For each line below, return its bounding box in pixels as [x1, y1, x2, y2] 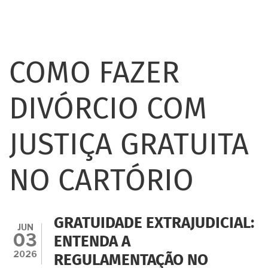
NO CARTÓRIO [9, 166, 194, 197]
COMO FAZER [9, 59, 179, 89]
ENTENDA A [54, 234, 130, 250]
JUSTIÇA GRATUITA [9, 130, 249, 161]
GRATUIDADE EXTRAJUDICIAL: [54, 215, 254, 232]
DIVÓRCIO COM [9, 95, 208, 125]
